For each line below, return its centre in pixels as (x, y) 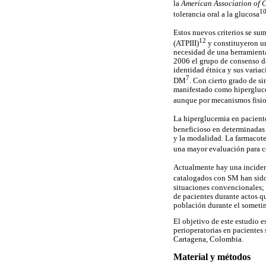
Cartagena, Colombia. (208, 240)
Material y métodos (212, 256)
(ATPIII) (186, 43)
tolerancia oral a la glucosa (216, 14)
